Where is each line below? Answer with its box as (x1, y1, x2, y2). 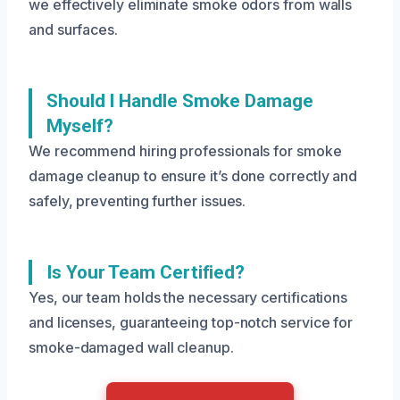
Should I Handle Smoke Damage (46, 89, 313, 112)
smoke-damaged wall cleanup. (29, 337, 234, 356)
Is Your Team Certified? (46, 261, 246, 283)
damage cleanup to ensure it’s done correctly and (29, 166, 358, 185)
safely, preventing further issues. (29, 191, 246, 210)
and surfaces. (29, 20, 118, 38)
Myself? (46, 114, 113, 137)
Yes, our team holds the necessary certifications (29, 287, 348, 306)
